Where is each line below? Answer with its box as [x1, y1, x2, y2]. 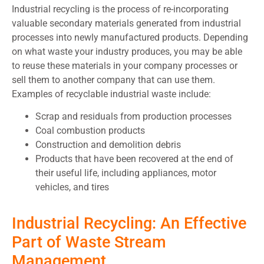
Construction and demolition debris [35, 139, 181, 151]
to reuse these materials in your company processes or [12, 60, 237, 71]
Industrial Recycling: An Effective [12, 214, 246, 233]
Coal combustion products [35, 125, 145, 137]
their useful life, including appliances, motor [35, 167, 216, 179]
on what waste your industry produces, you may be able [12, 45, 242, 57]
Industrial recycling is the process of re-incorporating [12, 3, 229, 15]
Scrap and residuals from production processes [35, 111, 232, 123]
